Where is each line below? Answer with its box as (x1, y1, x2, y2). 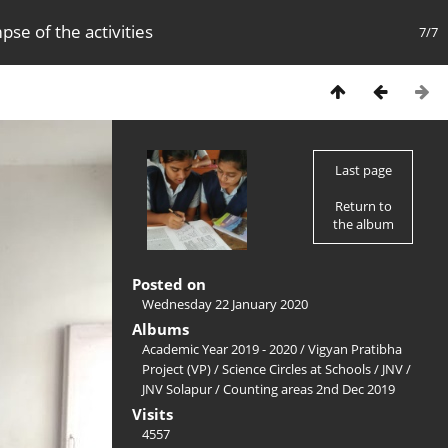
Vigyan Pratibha (308, 340, 402, 358)
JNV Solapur (142, 380, 212, 398)
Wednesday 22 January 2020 (142, 295, 308, 313)
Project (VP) (142, 360, 211, 378)
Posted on (132, 274, 206, 294)
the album (332, 215, 394, 233)
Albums (132, 319, 189, 339)
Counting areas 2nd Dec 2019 (223, 380, 395, 398)
